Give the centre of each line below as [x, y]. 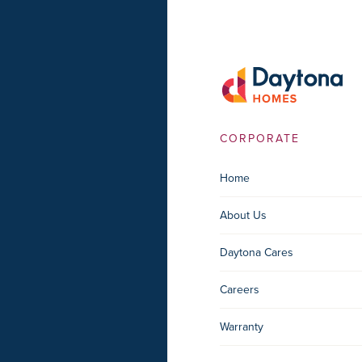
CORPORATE [260, 139]
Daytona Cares [257, 253]
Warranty [242, 327]
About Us [243, 215]
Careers [240, 290]
